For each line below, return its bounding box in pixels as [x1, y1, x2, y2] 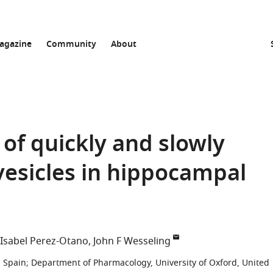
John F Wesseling [93, 234, 171, 249]
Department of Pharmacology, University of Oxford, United [31, 257, 269, 269]
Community [46, 38, 96, 52]
